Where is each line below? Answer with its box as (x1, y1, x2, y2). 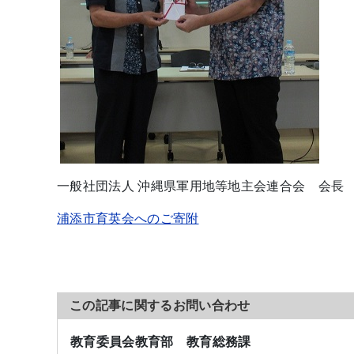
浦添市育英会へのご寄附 (57, 212, 199, 225)
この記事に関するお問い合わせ (70, 299, 250, 312)
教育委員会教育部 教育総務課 (70, 335, 251, 348)
